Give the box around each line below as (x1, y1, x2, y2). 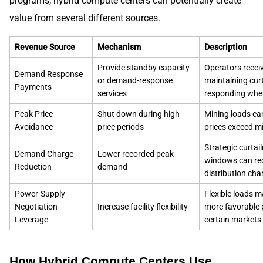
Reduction (15, 161, 52, 171)
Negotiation (15, 201, 58, 211)
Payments (15, 82, 52, 92)
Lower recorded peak (97, 149, 174, 159)
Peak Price (15, 109, 53, 119)
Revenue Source (15, 42, 75, 52)
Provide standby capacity (97, 62, 190, 72)
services (97, 88, 127, 98)
